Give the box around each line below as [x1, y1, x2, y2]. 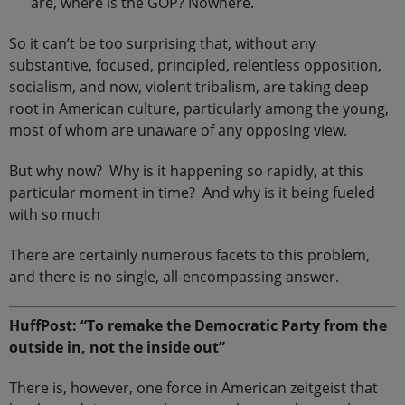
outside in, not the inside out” [9, 336, 225, 357]
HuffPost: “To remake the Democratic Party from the [9, 315, 387, 335]
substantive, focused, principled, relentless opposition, [9, 55, 381, 75]
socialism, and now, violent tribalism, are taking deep [9, 77, 369, 97]
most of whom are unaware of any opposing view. [9, 120, 347, 140]
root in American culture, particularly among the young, [9, 99, 389, 118]
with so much [9, 204, 100, 224]
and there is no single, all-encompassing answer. [9, 267, 339, 287]
